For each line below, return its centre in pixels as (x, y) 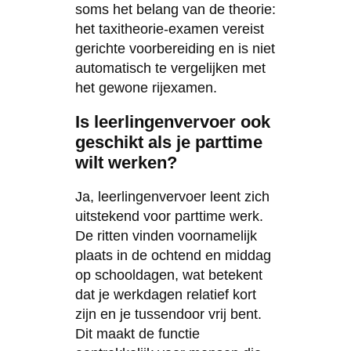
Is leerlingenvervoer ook (172, 121)
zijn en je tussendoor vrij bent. (168, 314)
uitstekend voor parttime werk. (169, 216)
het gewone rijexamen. (146, 87)
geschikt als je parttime (168, 142)
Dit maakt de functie (137, 333)
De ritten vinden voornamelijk (166, 235)
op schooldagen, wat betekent (168, 275)
